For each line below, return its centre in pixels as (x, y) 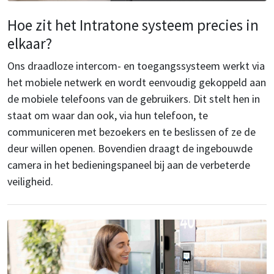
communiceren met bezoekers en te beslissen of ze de (131, 131)
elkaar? (30, 43)
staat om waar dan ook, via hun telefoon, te (108, 115)
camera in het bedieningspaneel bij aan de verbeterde (129, 165)
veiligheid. (30, 181)
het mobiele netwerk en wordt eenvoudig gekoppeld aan (137, 82)
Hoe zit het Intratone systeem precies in (133, 25)
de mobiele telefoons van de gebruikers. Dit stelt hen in (134, 98)
